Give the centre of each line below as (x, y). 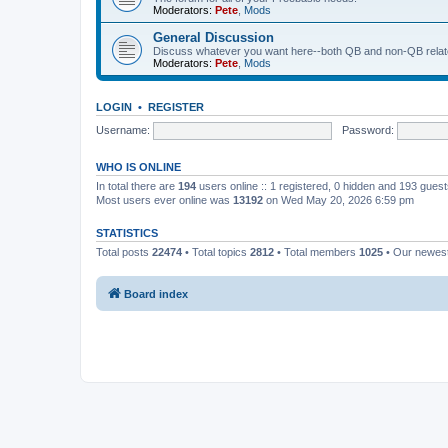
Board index (156, 293)
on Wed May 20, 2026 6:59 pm (338, 200)
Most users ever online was (164, 200)
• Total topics (216, 252)
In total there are (137, 186)
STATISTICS (127, 233)
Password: (367, 129)
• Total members (316, 252)
